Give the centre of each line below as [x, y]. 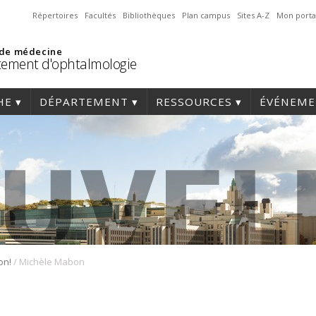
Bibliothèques [149, 15]
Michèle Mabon [52, 262]
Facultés [100, 15]
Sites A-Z [253, 15]
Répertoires [55, 15]
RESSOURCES [194, 102]
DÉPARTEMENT [84, 102]
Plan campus [206, 15]
